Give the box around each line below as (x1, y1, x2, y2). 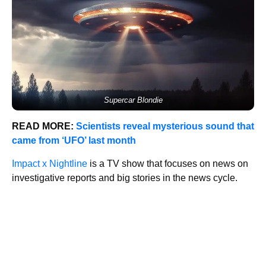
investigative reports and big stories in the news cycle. (12, 173, 237, 183)
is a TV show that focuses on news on (87, 159, 248, 169)
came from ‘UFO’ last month (12, 135, 136, 146)
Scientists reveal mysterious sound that (76, 121, 254, 132)
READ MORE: (12, 121, 74, 132)
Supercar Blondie (103, 96, 163, 105)
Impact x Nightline (12, 159, 87, 169)
